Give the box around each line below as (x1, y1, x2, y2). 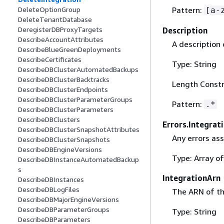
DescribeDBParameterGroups (18, 205, 109, 214)
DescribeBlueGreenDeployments (18, 45, 121, 54)
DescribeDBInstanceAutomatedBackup (18, 155, 139, 164)
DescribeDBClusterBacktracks (18, 75, 109, 84)
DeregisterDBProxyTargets (18, 25, 102, 34)
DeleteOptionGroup (18, 5, 80, 14)
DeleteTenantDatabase (18, 15, 92, 24)
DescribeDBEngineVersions (18, 145, 102, 154)
